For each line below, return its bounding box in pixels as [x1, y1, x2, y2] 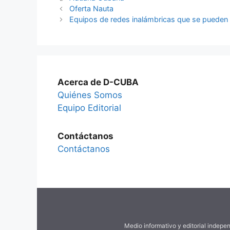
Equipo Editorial [57, 103, 121, 113]
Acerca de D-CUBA [57, 77, 139, 88]
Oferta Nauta [69, 4, 114, 13]
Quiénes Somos [57, 90, 122, 101]
